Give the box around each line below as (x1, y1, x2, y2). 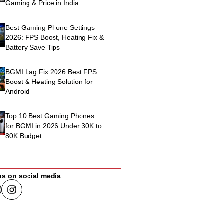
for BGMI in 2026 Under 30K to (5, 122, 102, 130)
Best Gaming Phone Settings (5, 24, 95, 32)
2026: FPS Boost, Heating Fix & (5, 33, 104, 42)
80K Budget (5, 132, 42, 140)
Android (5, 87, 30, 96)
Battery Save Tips (5, 43, 60, 52)
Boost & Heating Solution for (5, 78, 93, 86)
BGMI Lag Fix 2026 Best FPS (5, 68, 97, 76)
